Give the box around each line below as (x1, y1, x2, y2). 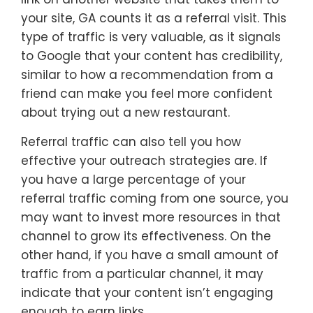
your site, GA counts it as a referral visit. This (21, 10, 286, 27)
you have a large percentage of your (21, 171, 246, 189)
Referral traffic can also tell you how (21, 133, 241, 151)
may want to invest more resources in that (21, 209, 281, 226)
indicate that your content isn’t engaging (21, 284, 273, 302)
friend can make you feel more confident (21, 85, 272, 103)
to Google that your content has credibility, (21, 48, 282, 65)
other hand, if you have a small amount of (21, 247, 279, 264)
